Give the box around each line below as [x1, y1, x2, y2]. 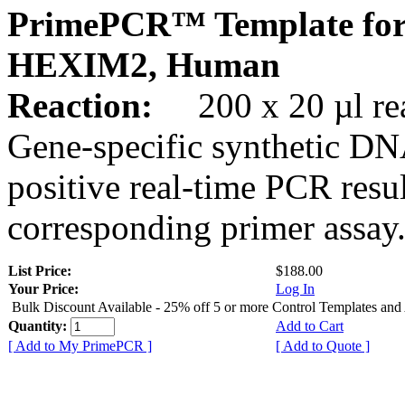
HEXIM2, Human [7, 44, 280, 84]
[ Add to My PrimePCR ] [8, 337, 152, 353]
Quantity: [8, 317, 71, 334]
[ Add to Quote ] [276, 337, 370, 353]
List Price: [8, 262, 75, 278]
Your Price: [8, 280, 79, 297]
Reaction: [7, 85, 162, 125]
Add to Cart [276, 317, 344, 334]
